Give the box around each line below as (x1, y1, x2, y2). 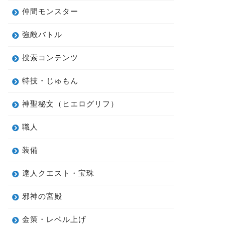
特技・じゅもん (22, 76, 78, 85)
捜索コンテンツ (22, 53, 78, 62)
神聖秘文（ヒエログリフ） (22, 99, 119, 108)
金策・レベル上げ (22, 214, 86, 223)
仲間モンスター (22, 7, 78, 16)
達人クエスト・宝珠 (22, 168, 94, 177)
